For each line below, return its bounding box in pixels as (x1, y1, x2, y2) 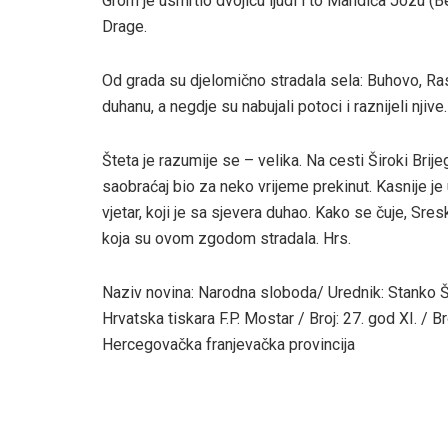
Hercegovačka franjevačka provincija (102, 334, 355, 354)
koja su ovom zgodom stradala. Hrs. (102, 228, 351, 248)
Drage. (102, 16, 147, 36)
